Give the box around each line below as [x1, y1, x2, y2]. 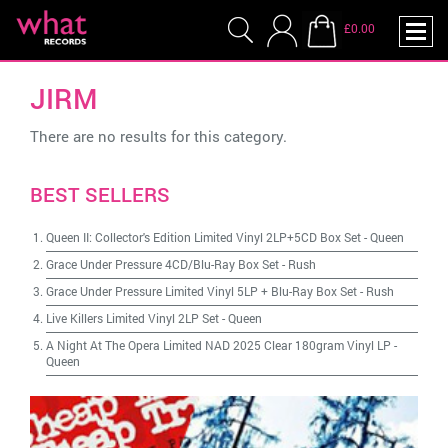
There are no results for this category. [30, 126, 287, 146]
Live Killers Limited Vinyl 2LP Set [46, 310, 219, 326]
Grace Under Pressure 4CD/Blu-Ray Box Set [46, 256, 279, 272]
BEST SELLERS [30, 181, 170, 207]
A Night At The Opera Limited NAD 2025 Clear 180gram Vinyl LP [46, 337, 391, 353]
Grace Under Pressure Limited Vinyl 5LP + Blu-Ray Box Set [46, 283, 357, 299]
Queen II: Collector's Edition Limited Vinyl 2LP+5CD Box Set [46, 229, 361, 245]
